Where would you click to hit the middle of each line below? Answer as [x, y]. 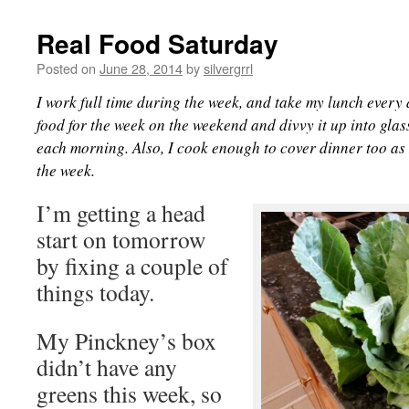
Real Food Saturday [157, 43]
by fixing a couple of [132, 266]
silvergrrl [228, 68]
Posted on [66, 68]
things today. [95, 292]
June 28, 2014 [141, 68]
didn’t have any [107, 367]
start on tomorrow [121, 239]
